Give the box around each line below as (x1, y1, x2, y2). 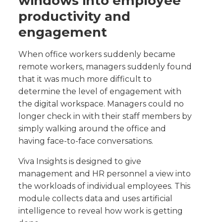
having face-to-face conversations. (18, 136, 154, 146)
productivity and (18, 8, 131, 25)
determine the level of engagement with (18, 87, 182, 97)
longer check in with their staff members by (18, 111, 192, 121)
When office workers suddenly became (18, 50, 176, 59)
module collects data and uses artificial (18, 194, 173, 204)
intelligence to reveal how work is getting (18, 206, 183, 216)
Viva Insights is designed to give (18, 157, 142, 166)
